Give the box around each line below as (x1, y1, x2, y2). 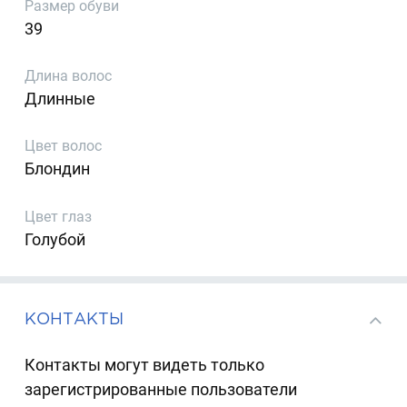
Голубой (25, 229, 86, 249)
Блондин (25, 159, 91, 179)
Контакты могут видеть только (25, 354, 265, 374)
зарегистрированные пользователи (25, 379, 298, 399)
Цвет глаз (25, 207, 93, 225)
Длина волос (25, 67, 113, 85)
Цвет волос (25, 137, 103, 155)
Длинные (25, 89, 96, 109)
